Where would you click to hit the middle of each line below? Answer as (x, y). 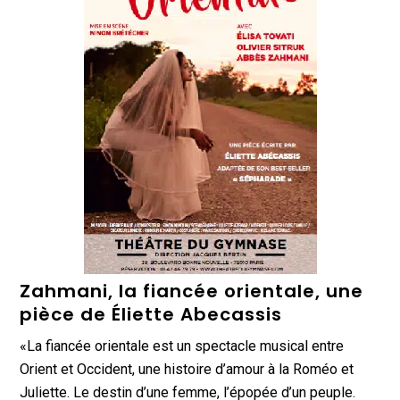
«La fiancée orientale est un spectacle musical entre (182, 346)
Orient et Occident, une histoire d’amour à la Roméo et (187, 369)
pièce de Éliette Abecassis (151, 314)
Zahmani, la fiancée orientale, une (192, 291)
